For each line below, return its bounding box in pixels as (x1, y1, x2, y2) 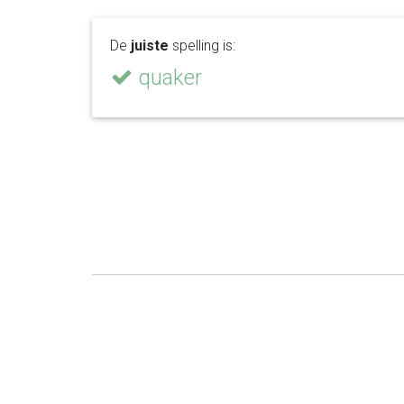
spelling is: (169, 37, 235, 54)
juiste (131, 37, 169, 54)
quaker (133, 65, 202, 90)
